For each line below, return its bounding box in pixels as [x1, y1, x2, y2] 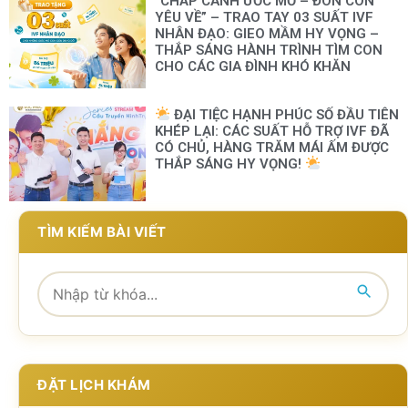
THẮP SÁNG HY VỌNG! [154, 155, 305, 172]
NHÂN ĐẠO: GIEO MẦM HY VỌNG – [154, 25, 379, 42]
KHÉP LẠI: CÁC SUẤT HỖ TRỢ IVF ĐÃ [154, 122, 389, 139]
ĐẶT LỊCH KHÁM [37, 376, 151, 394]
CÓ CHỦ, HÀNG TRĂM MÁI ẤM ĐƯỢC [154, 138, 389, 156]
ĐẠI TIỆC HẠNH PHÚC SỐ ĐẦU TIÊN [169, 106, 399, 123]
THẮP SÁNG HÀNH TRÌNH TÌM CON [154, 41, 382, 58]
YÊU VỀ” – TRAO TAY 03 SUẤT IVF [154, 8, 373, 25]
